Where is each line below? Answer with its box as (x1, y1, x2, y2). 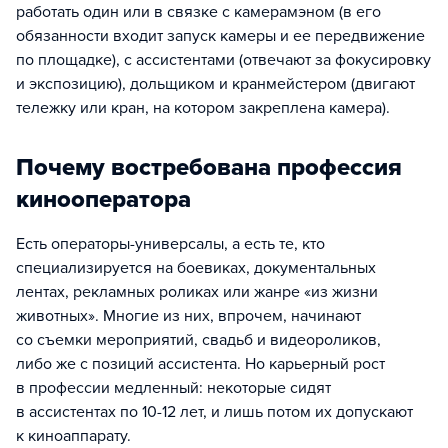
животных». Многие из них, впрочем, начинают (16, 306, 361, 326)
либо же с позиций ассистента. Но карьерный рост (16, 354, 385, 374)
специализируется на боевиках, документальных (16, 258, 376, 278)
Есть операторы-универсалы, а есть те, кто (16, 234, 325, 254)
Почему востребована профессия (16, 153, 402, 182)
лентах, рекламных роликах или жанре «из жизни (16, 282, 378, 302)
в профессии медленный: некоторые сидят (16, 378, 331, 398)
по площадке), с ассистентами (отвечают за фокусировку (16, 50, 431, 70)
